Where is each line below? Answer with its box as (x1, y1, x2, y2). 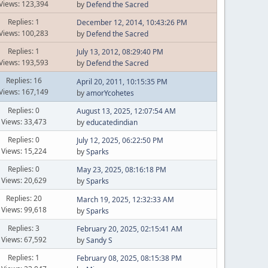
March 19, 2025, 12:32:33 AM (76, 194, 174, 205)
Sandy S (86, 235, 112, 245)
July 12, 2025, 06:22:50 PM (76, 135, 163, 145)
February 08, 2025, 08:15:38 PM (76, 253, 182, 263)
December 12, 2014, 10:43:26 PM (76, 17, 187, 28)
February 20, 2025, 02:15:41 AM (76, 224, 182, 234)
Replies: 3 (8, 223, 40, 233)
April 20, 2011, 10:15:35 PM (76, 76, 167, 87)
